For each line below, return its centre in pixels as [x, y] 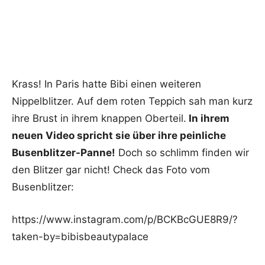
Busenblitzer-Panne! [64, 153]
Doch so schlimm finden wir [182, 153]
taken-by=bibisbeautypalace [80, 237]
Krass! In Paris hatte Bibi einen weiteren [106, 84]
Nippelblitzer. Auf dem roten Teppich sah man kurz [132, 101]
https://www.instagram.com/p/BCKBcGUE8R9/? [125, 220]
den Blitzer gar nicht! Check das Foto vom [111, 170]
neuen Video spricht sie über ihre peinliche [119, 136]
